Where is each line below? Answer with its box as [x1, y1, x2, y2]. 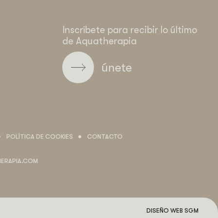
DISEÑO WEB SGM [146, 207, 199, 215]
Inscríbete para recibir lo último [62, 24, 197, 36]
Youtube [110, 21, 128, 27]
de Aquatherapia [62, 36, 137, 47]
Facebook [62, 21, 83, 27]
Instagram [86, 21, 109, 27]
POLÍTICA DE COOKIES [6, 133, 73, 141]
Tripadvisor [134, 21, 156, 27]
